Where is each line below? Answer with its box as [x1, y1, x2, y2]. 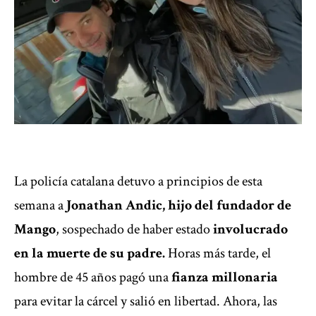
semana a [14, 196, 63, 215]
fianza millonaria [169, 268, 278, 287]
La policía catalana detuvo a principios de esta [14, 172, 262, 191]
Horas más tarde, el [168, 244, 271, 263]
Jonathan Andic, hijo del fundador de [63, 196, 291, 215]
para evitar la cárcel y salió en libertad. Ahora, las [14, 292, 277, 311]
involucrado [210, 220, 288, 239]
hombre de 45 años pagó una [14, 268, 169, 287]
